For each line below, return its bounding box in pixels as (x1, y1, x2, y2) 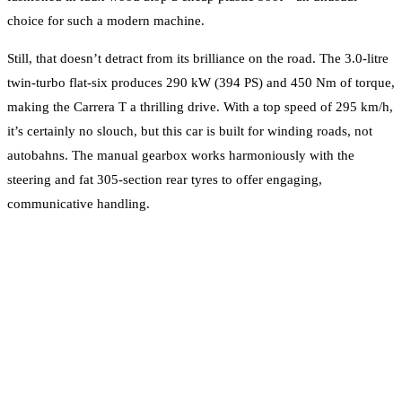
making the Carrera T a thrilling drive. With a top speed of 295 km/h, (7, 99, 393, 114)
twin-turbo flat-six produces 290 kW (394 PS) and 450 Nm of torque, (7, 74, 395, 90)
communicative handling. (7, 196, 150, 211)
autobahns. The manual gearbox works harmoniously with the (7, 147, 354, 162)
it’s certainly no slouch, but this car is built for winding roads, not (7, 123, 372, 138)
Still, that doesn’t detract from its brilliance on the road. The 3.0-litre (7, 50, 389, 66)
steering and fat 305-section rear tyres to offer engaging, (7, 171, 322, 187)
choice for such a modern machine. (7, 13, 205, 28)
